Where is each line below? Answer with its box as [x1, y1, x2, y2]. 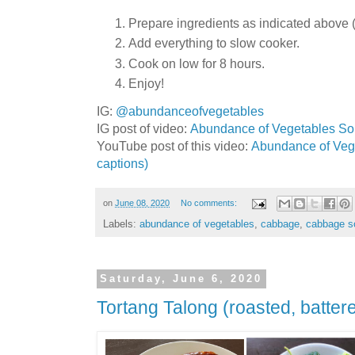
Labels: [103, 218, 139, 231]
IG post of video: [97, 121, 190, 136]
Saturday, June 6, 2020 [100, 273, 263, 285]
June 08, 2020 [115, 198, 170, 208]
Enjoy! [128, 75, 164, 90]
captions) [97, 156, 148, 171]
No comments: [180, 198, 239, 208]
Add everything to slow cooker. [128, 36, 300, 51]
